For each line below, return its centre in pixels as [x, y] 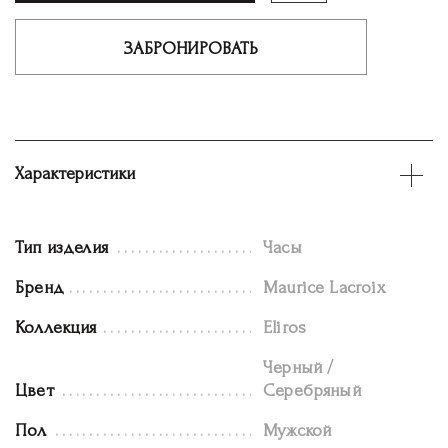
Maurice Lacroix [324, 287]
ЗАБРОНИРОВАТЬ [191, 48]
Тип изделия [61, 247]
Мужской [297, 430]
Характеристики [75, 173]
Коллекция [56, 327]
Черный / [298, 367]
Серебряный [312, 390]
